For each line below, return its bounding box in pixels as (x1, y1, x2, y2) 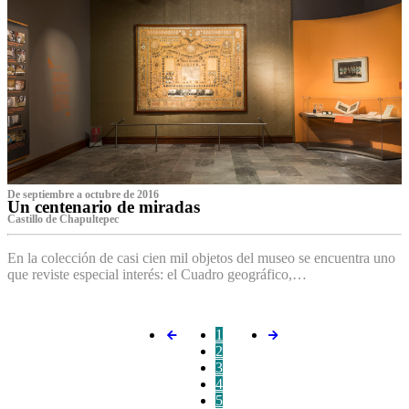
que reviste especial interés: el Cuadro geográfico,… (7, 267, 307, 283)
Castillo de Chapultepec (7, 213, 119, 226)
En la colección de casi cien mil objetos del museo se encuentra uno (7, 250, 395, 267)
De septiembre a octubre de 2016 (7, 188, 159, 202)
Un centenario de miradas (7, 197, 200, 217)
